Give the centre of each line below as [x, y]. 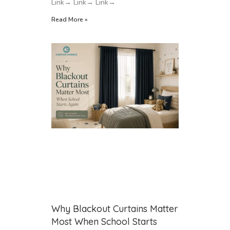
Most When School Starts [104, 221]
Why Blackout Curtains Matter [115, 208]
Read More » [70, 20]
